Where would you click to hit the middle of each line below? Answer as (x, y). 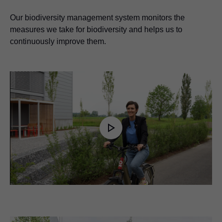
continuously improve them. (58, 41)
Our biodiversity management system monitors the (97, 17)
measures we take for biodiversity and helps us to (96, 29)
